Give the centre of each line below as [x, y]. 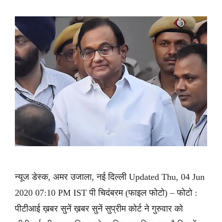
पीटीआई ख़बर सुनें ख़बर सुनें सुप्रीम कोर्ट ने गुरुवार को [99, 209]
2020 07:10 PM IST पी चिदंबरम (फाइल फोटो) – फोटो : [106, 193]
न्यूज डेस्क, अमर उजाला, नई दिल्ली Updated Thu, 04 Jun [110, 177]
